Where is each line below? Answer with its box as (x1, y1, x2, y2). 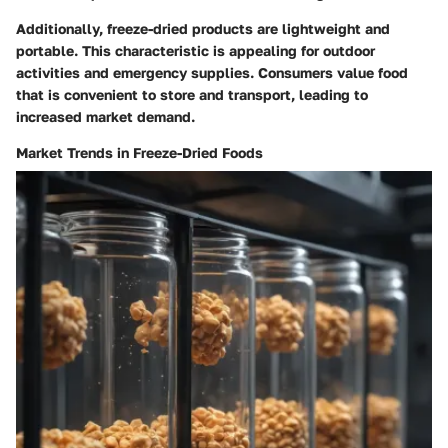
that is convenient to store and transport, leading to (16, 85, 368, 103)
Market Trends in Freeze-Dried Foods (16, 143, 263, 161)
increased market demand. (16, 107, 195, 125)
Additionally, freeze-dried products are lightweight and (16, 19, 390, 37)
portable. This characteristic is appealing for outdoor (16, 41, 375, 59)
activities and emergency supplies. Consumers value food (16, 63, 408, 81)
